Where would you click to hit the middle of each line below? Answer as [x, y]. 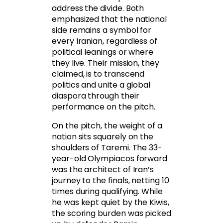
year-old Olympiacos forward [110, 159]
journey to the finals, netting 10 [111, 181]
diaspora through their [96, 96]
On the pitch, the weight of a [107, 126]
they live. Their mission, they [106, 63]
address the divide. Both [98, 8]
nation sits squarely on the [103, 137]
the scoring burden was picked [111, 214]
